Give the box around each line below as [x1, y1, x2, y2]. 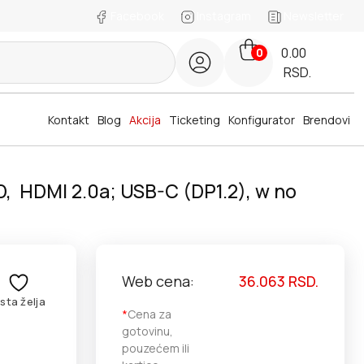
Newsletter [280, 8, 344, 24]
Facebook [107, 8, 167, 24]
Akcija [129, 111, 161, 128]
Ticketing [169, 111, 220, 128]
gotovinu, [122, 323, 173, 340]
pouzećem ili [122, 340, 189, 357]
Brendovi [303, 111, 350, 128]
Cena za [128, 306, 171, 323]
